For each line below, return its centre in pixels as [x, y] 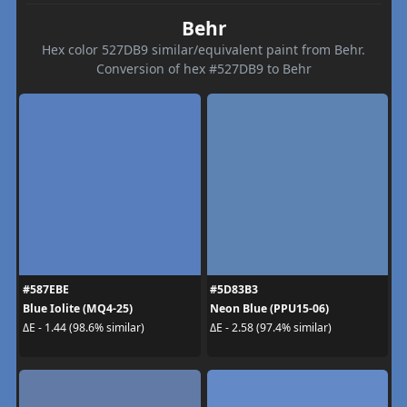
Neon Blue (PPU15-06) [269, 308]
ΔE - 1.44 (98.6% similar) [83, 328]
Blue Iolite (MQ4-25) [77, 308]
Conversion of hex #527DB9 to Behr [203, 68]
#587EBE [45, 289]
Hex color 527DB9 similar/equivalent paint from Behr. [203, 49]
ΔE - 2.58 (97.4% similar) [271, 328]
